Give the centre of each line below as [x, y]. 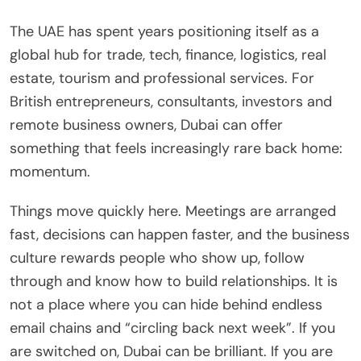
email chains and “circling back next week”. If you [172, 328]
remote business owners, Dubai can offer [146, 125]
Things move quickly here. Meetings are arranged [173, 212]
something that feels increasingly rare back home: [176, 149]
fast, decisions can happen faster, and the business [180, 235]
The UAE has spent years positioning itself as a [164, 32]
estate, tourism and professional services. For [162, 79]
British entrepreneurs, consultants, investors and [171, 102]
